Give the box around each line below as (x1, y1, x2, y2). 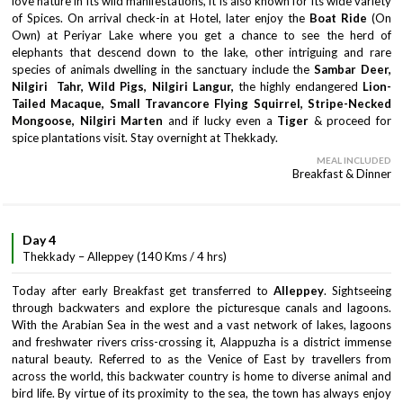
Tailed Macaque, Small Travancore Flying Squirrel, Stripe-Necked (12, 96, 391, 111)
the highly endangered (233, 79, 363, 94)
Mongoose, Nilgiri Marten (12, 113, 164, 128)
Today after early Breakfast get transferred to (12, 283, 273, 298)
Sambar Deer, (314, 62, 392, 76)
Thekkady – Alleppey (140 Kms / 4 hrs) (22, 249, 227, 264)
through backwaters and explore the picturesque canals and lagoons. (12, 300, 391, 315)
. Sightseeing (324, 283, 391, 298)
